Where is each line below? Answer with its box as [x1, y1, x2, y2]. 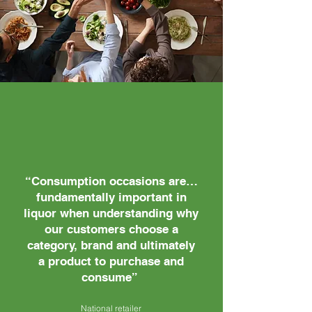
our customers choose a [44, 222, 178, 236]
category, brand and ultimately [27, 238, 195, 252]
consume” [81, 270, 141, 284]
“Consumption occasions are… [24, 174, 198, 188]
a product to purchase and [38, 254, 184, 268]
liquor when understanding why [24, 206, 198, 220]
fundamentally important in [36, 190, 187, 204]
